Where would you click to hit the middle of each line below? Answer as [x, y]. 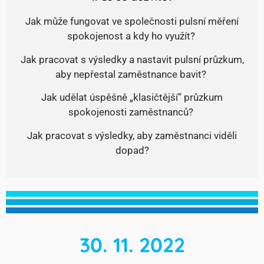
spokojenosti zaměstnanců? [132, 112]
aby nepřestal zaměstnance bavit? [132, 74]
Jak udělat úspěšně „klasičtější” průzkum [132, 98]
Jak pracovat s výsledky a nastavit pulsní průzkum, [132, 59]
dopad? [132, 150]
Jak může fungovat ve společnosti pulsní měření [132, 22]
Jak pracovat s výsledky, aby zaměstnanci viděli [132, 135]
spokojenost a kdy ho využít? [132, 36]
